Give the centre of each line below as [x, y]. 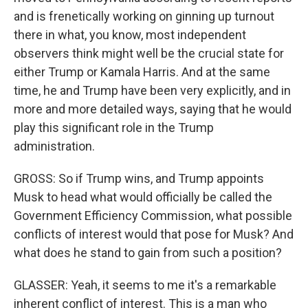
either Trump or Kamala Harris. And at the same [142, 72]
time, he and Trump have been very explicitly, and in [152, 90]
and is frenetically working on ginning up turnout [144, 16]
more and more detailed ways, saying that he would [153, 109]
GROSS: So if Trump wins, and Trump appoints [139, 178]
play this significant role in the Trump [114, 128]
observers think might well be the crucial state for [149, 53]
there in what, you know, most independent [130, 35]
